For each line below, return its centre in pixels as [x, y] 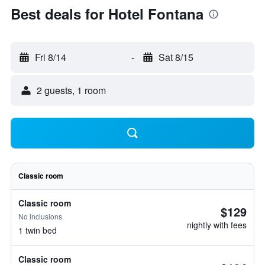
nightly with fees [217, 225]
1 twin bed [38, 230]
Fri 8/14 [51, 57]
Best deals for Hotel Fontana [107, 14]
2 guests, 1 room [71, 90]
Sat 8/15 [176, 57]
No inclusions [40, 216]
